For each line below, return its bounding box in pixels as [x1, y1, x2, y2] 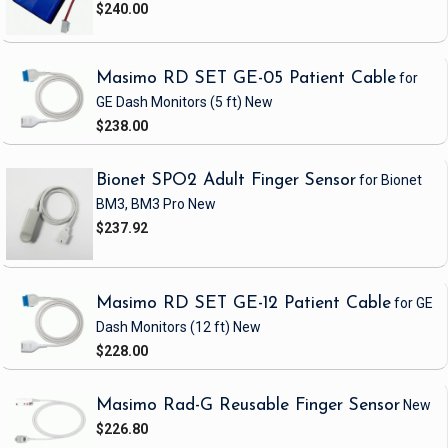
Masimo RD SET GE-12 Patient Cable [96, 295, 391, 313]
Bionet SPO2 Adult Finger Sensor [96, 172, 356, 190]
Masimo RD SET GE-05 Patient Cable [96, 70, 396, 88]
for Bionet [356, 172, 422, 189]
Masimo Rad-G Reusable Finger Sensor [96, 397, 400, 415]
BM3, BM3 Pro [96, 196, 185, 213]
